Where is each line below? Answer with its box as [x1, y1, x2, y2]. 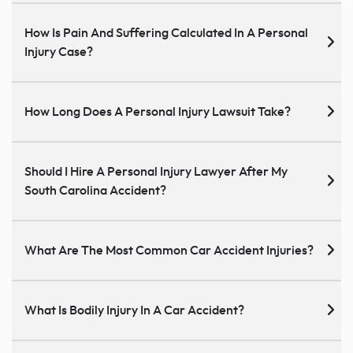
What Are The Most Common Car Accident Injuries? [24, 244, 314, 258]
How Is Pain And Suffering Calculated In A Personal [24, 27, 308, 40]
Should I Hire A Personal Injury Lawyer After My [24, 165, 288, 179]
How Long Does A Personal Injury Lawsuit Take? [24, 106, 291, 119]
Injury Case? [24, 46, 93, 59]
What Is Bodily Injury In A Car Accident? [24, 304, 244, 318]
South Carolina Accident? [24, 184, 166, 198]
